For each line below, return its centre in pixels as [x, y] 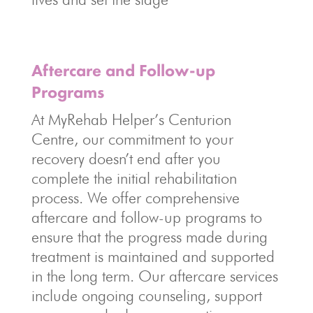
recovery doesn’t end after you [126, 159]
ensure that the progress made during [149, 237]
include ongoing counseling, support [146, 296]
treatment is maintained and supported [153, 256]
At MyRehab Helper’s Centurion [131, 119]
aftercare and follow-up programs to [146, 217]
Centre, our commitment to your [132, 139]
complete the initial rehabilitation [134, 178]
